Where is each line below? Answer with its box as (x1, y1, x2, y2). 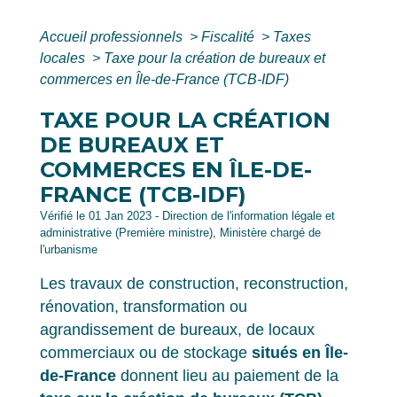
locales (40, 51, 89, 66)
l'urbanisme (40, 243, 97, 257)
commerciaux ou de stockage (40, 344, 252, 362)
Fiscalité (201, 29, 258, 45)
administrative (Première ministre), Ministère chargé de (40, 226, 321, 240)
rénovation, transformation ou (40, 298, 247, 316)
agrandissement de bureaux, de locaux (40, 321, 315, 339)
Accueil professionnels (40, 29, 186, 45)
